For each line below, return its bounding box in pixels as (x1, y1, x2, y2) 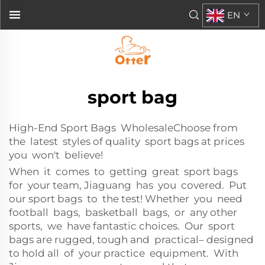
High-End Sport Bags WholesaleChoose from (9, 122, 238, 134)
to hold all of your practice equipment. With (9, 247, 241, 259)
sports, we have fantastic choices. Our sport (9, 220, 237, 232)
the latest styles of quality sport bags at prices (9, 135, 247, 147)
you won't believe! (9, 149, 103, 161)
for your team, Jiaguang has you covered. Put (9, 179, 249, 191)
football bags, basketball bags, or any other (9, 206, 240, 218)
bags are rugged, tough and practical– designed (9, 234, 254, 245)
